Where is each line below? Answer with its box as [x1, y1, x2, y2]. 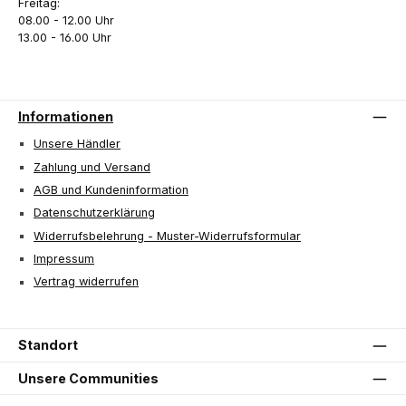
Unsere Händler [34, 137, 121, 151]
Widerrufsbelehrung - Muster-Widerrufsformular [34, 228, 301, 243]
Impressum [34, 252, 94, 266]
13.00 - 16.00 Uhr [18, 31, 111, 45]
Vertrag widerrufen [34, 275, 139, 289]
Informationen [18, 109, 113, 125]
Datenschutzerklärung [34, 206, 155, 220]
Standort [18, 337, 78, 353]
